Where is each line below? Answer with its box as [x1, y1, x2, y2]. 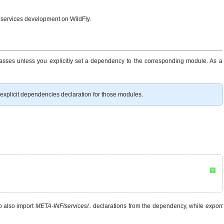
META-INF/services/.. [35, 202, 91, 209]
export [205, 202, 222, 209]
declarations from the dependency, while [91, 202, 205, 209]
